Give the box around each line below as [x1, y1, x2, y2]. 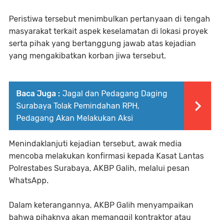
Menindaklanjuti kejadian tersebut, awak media [9, 138, 182, 148]
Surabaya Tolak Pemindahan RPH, [16, 101, 139, 110]
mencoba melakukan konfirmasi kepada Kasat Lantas [9, 151, 204, 161]
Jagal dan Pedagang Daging [62, 88, 167, 98]
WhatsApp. [9, 175, 49, 185]
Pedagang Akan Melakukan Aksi [16, 113, 133, 123]
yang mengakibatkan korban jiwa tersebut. [9, 51, 166, 60]
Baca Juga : [16, 88, 60, 98]
